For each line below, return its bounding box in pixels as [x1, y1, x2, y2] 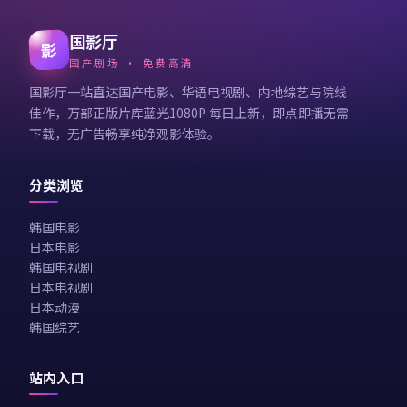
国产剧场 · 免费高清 [69, 55, 194, 70]
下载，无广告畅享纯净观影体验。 [29, 124, 220, 143]
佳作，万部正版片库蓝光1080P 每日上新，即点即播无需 [29, 104, 349, 122]
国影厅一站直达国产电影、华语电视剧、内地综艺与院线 [29, 83, 347, 101]
